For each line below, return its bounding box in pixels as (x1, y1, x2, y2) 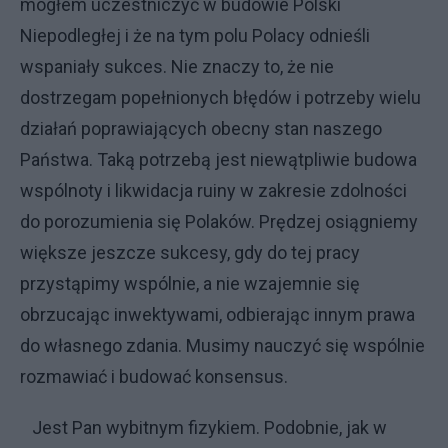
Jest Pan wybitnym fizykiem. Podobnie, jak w (20, 417, 387, 438)
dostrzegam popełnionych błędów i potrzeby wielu (20, 87, 421, 108)
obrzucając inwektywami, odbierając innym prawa (20, 304, 415, 325)
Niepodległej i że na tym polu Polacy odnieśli (20, 25, 370, 46)
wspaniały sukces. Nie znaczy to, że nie (20, 56, 334, 77)
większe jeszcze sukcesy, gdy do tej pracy (20, 242, 360, 263)
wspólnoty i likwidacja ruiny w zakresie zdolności (20, 180, 407, 201)
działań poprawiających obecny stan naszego (20, 118, 382, 139)
